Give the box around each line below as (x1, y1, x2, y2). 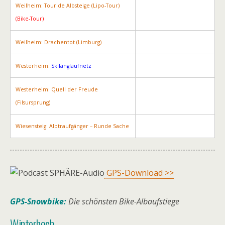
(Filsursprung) (16, 99, 50, 106)
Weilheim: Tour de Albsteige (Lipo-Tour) (16, 2, 120, 9)
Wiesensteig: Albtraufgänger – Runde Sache (16, 123, 129, 130)
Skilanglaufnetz (51, 62, 91, 69)
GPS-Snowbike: (10, 196, 68, 207)
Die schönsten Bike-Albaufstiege (68, 196, 179, 207)
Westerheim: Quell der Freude (16, 86, 98, 93)
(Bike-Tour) (16, 15, 44, 22)
